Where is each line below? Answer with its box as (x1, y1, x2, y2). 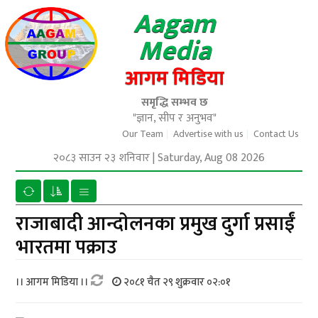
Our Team (121, 126, 163, 142)
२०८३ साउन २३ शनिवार (53, 148, 150, 168)
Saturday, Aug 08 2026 (158, 148, 265, 168)
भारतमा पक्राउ (16, 231, 118, 264)
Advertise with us (172, 126, 243, 142)
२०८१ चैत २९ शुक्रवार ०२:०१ (121, 273, 231, 291)
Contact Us (253, 126, 299, 142)
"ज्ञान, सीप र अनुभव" (132, 109, 216, 128)
